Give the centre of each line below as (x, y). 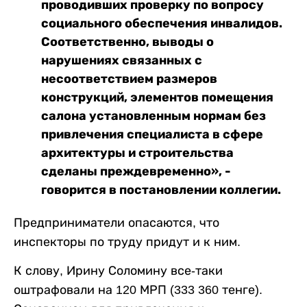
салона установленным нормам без (153, 115)
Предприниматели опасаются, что (116, 222)
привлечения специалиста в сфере (152, 134)
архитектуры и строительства (137, 152)
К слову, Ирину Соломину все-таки (118, 270)
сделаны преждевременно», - (136, 171)
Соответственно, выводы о (127, 41)
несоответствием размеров (129, 78)
